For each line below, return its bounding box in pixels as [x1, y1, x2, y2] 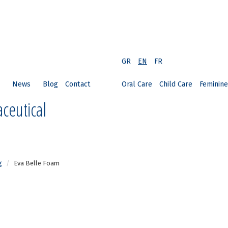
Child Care [159, 80, 192, 89]
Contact [65, 80, 91, 89]
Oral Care [122, 80, 152, 89]
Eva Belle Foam [14, 159, 60, 167]
